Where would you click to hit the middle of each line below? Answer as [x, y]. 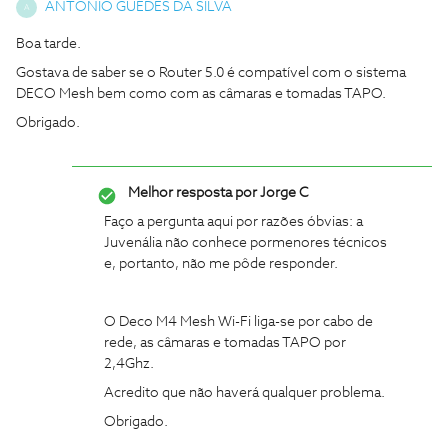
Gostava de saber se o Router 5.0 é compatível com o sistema [211, 73]
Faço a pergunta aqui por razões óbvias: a [233, 222]
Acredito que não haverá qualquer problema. [246, 393]
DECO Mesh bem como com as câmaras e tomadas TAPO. [201, 94]
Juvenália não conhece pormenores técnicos [245, 243]
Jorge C [283, 193]
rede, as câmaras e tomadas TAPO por [225, 343]
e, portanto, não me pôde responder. [222, 264]
